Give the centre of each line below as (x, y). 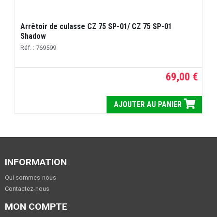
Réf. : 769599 (39, 48)
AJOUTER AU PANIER (148, 104)
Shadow (33, 36)
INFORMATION (36, 162)
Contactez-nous (27, 188)
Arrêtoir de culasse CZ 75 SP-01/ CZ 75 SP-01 (96, 26)
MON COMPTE (36, 206)
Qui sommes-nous (31, 177)
